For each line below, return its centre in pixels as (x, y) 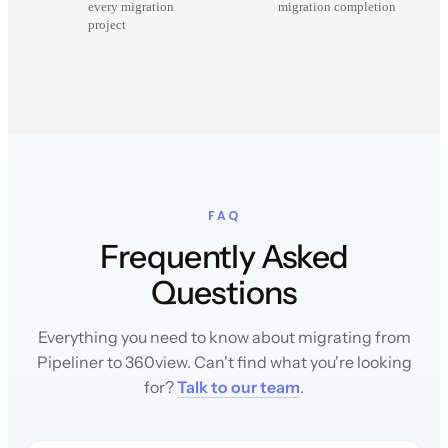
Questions (224, 293)
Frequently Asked (224, 257)
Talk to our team (238, 387)
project (107, 25)
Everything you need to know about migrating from (224, 337)
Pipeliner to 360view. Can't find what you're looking (224, 362)
